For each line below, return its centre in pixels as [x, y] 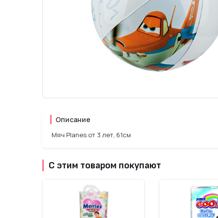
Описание [73, 119]
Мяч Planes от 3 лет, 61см [91, 135]
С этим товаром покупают [105, 165]
